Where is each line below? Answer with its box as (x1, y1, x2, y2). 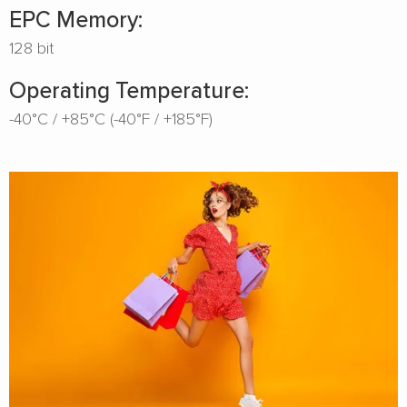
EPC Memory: (9, 3, 143, 35)
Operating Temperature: (9, 74, 249, 105)
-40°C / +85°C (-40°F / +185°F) (9, 107, 213, 129)
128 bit (9, 36, 54, 58)
